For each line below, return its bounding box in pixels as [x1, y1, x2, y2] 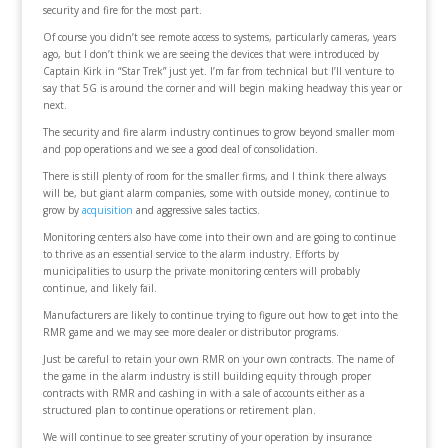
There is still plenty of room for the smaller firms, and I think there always [42, 169, 386, 184]
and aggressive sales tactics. [132, 203, 260, 218]
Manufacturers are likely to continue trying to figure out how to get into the [42, 308, 398, 323]
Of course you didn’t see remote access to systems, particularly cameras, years [42, 30, 396, 45]
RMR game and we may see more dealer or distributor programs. [42, 325, 339, 340]
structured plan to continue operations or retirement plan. [42, 403, 316, 418]
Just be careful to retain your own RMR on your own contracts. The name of [42, 352, 394, 367]
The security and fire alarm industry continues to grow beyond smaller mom [42, 125, 395, 140]
